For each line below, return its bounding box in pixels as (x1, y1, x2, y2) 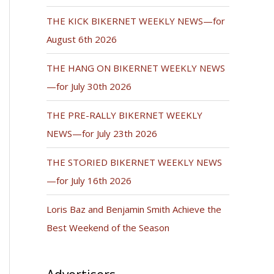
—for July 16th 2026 (46, 174, 131, 187)
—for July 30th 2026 (46, 80, 131, 93)
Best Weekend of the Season (46, 221, 169, 234)
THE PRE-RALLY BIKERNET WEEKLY (46, 109, 202, 122)
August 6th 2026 (46, 33, 117, 46)
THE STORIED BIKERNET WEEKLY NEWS (46, 156, 222, 169)
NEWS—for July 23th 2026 (46, 127, 157, 140)
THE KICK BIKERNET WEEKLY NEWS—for (46, 15, 225, 28)
